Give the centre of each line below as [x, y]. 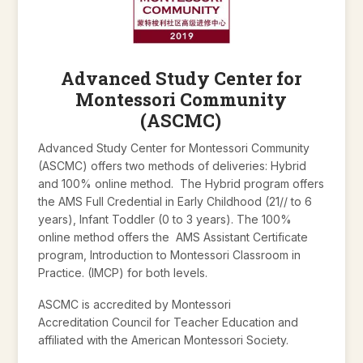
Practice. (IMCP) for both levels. [123, 273]
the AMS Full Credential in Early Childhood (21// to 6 [175, 202]
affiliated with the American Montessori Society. [164, 340]
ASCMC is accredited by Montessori [135, 305]
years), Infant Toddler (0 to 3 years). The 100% [165, 220]
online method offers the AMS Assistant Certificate [173, 237]
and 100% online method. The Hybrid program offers [181, 184]
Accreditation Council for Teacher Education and [169, 322]
